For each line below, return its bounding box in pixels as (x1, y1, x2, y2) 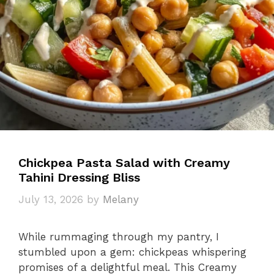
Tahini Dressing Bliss (18, 170, 140, 185)
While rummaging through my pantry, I (18, 230, 219, 243)
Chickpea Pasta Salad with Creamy (18, 155, 230, 170)
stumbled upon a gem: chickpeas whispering (18, 245, 246, 258)
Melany (103, 193, 139, 206)
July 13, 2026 (18, 193, 83, 206)
